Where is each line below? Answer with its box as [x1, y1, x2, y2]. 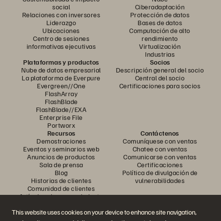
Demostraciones [37, 137, 86, 146]
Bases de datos [138, 18, 182, 27]
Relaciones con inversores [22, 10, 101, 19]
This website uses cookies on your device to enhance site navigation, [12, 208, 196, 217]
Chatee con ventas [132, 145, 187, 153]
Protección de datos [130, 10, 190, 19]
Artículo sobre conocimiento [19, 192, 104, 201]
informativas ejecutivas [26, 42, 96, 51]
